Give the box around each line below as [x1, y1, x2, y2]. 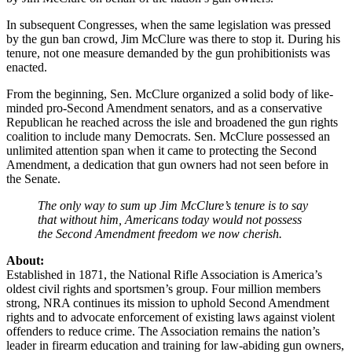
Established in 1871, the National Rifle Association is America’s [6, 267, 322, 281]
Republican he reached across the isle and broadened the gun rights [6, 115, 338, 129]
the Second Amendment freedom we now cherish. [38, 226, 282, 240]
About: [6, 253, 44, 267]
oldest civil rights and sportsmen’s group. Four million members [6, 281, 321, 295]
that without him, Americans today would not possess [38, 212, 302, 226]
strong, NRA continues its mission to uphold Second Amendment [6, 295, 329, 310]
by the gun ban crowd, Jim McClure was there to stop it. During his [6, 31, 340, 46]
